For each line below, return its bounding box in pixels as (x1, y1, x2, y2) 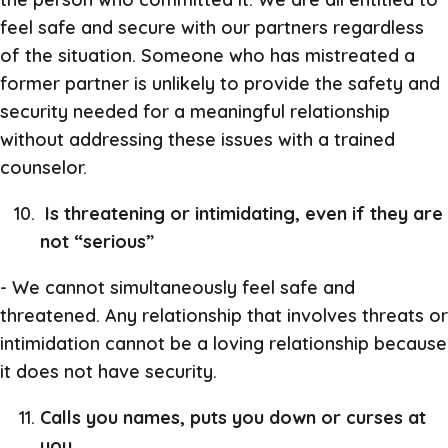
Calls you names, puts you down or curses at (40, 406, 426, 429)
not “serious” (40, 230, 154, 253)
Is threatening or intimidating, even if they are (40, 202, 443, 225)
